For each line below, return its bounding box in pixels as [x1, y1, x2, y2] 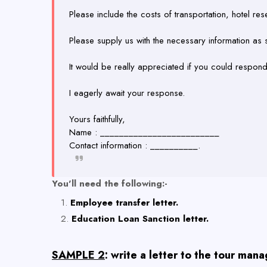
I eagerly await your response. [69, 86, 185, 100]
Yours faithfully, [69, 113, 125, 126]
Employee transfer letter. [70, 196, 178, 209]
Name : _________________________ [69, 126, 219, 139]
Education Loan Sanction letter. [72, 212, 209, 225]
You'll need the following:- [52, 177, 167, 190]
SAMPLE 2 [52, 247, 105, 263]
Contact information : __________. [69, 139, 200, 152]
